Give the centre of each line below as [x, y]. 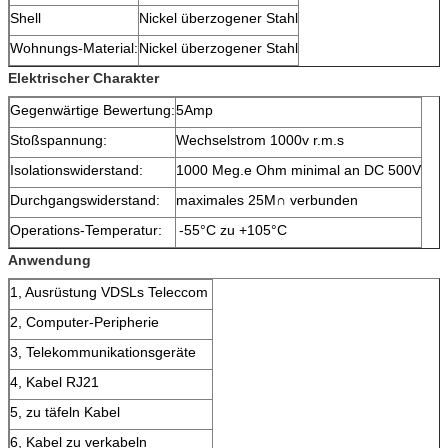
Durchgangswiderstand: [85, 199]
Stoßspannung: [58, 139]
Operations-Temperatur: [86, 229]
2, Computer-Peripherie [84, 321]
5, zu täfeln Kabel [65, 411]
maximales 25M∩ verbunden [267, 199]
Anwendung [49, 259]
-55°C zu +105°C [233, 229]
